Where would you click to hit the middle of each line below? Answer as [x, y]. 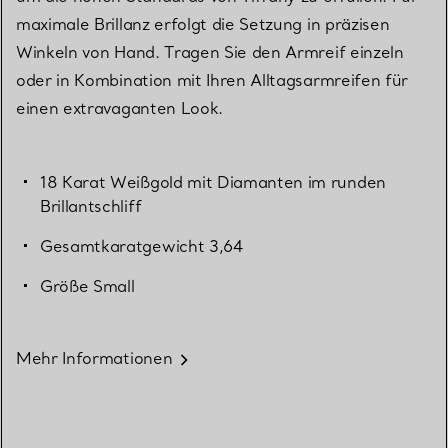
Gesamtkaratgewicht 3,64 [141, 246]
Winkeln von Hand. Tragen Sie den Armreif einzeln [210, 52]
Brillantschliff [91, 206]
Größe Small [87, 286]
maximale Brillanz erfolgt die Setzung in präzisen [203, 24]
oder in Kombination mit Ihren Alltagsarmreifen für [212, 80]
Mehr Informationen [94, 358]
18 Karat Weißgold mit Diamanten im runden [213, 182]
